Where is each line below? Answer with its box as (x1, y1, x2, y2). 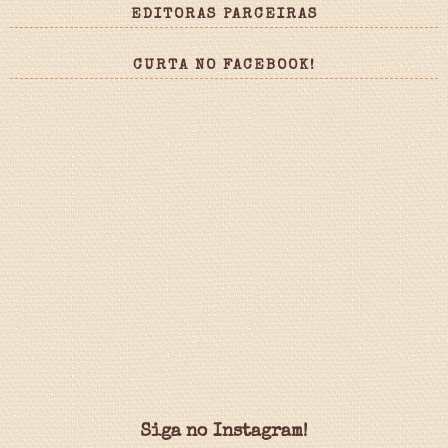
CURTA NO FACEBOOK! (132, 57, 316, 73)
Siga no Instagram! (140, 422, 308, 441)
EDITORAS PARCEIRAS (130, 6, 318, 22)
